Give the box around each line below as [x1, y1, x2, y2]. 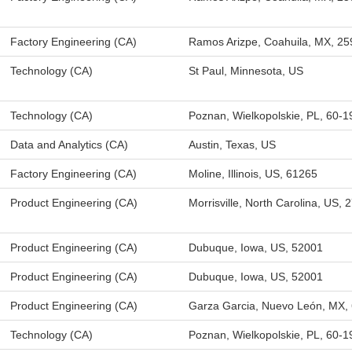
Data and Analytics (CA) [10, 138, 128, 151]
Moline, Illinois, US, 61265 [189, 167, 317, 180]
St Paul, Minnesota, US [189, 64, 303, 77]
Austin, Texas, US [189, 138, 276, 151]
